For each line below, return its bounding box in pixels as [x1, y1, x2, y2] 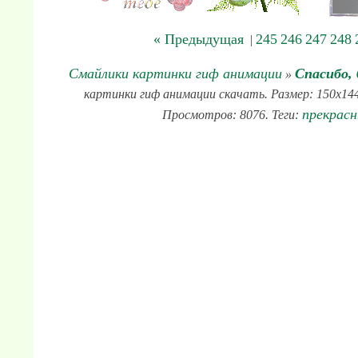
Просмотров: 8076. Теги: [161, 108, 302, 121]
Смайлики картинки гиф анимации [68, 66, 282, 82]
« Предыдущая [153, 31, 244, 47]
